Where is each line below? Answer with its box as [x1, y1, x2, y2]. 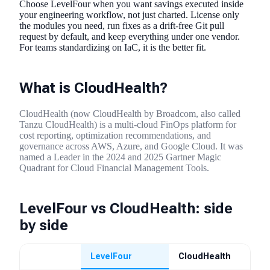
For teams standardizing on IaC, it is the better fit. [19, 42, 206, 52]
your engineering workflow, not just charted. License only [19, 10, 239, 20]
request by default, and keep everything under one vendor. [19, 31, 240, 42]
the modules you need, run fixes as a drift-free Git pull [19, 20, 224, 31]
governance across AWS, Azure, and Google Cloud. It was [19, 140, 243, 151]
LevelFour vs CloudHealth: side [19, 199, 233, 217]
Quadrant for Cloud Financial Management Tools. [19, 162, 209, 173]
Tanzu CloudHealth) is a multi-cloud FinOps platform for [19, 119, 236, 130]
